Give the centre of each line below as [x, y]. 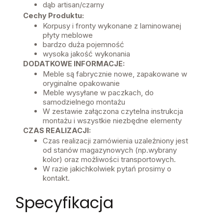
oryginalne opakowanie [81, 83]
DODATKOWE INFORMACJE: [74, 64]
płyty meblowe [68, 35]
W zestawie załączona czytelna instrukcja [113, 111]
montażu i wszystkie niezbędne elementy [112, 121]
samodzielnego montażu [84, 102]
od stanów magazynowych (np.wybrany [110, 150]
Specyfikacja [64, 202]
